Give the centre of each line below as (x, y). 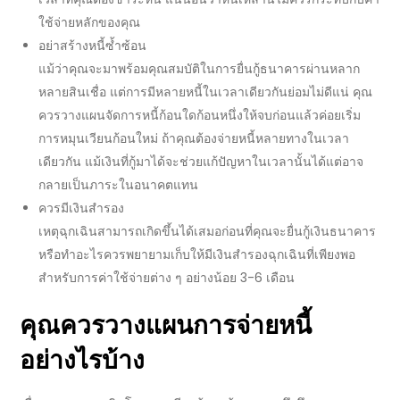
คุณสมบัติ (175, 69)
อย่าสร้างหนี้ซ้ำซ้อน (93, 46)
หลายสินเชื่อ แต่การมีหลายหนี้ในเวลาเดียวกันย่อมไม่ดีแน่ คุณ (206, 92)
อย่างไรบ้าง (83, 360)
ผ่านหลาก (333, 69)
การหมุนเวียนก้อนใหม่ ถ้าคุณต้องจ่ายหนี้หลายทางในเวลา (194, 138)
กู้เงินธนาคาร (340, 231)
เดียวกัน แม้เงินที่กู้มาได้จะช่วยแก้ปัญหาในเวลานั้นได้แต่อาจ (201, 162)
